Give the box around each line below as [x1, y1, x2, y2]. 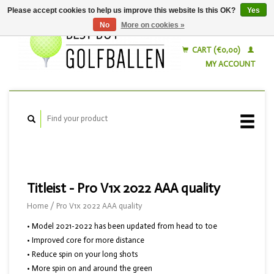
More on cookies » [120, 21, 185, 29]
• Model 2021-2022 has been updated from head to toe [27, 221, 217, 231]
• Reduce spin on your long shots [27, 250, 138, 259]
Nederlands [212, 37, 250, 46]
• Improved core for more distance [27, 235, 144, 245]
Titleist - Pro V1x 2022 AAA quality [27, 179, 220, 196]
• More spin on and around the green [27, 264, 152, 273]
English [212, 23, 235, 32]
